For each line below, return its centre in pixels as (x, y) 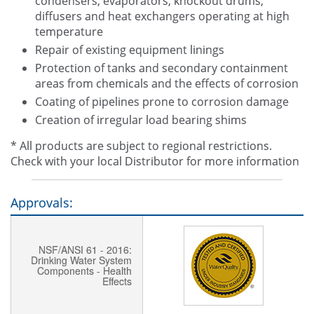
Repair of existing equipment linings (130, 50)
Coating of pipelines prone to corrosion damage (163, 102)
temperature (69, 32)
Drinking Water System (81, 260)
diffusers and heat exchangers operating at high (162, 16)
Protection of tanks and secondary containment (162, 68)
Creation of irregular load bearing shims (142, 120)
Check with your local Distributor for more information (155, 162)
